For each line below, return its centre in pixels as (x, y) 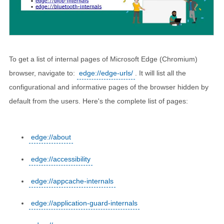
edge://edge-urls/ (106, 73)
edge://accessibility (61, 159)
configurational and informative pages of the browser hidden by (109, 87)
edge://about (51, 137)
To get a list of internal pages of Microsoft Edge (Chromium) (103, 59)
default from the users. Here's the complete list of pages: (98, 101)
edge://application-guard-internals (84, 203)
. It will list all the (160, 73)
